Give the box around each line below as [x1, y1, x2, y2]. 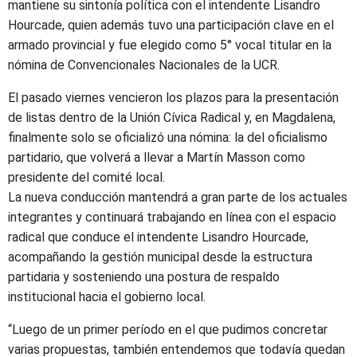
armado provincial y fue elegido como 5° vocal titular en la [8, 37, 331, 53]
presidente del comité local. [8, 170, 165, 185]
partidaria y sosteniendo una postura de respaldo [8, 269, 280, 284]
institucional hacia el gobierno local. [8, 289, 206, 304]
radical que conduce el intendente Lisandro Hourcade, [8, 229, 308, 245]
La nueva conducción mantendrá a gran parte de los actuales [8, 190, 347, 205]
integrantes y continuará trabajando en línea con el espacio [8, 210, 336, 225]
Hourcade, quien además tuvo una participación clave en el [8, 18, 334, 33]
